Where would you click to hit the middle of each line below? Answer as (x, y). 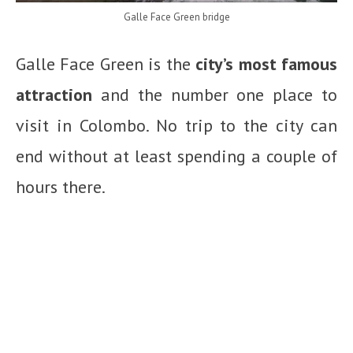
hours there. (61, 186)
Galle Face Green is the (106, 63)
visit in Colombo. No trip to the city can (176, 125)
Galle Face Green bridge (176, 17)
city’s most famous (267, 63)
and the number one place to (215, 94)
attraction (54, 94)
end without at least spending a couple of (176, 156)
